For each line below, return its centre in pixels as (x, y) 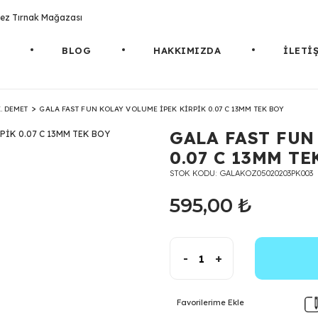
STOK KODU (192, 173)
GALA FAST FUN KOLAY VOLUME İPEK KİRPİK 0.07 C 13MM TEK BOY (162, 109)
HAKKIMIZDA (187, 50)
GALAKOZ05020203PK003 (267, 173)
